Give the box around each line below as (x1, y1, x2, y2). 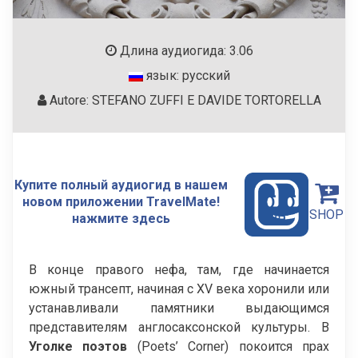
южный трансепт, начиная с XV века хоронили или (29, 280, 329, 296)
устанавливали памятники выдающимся (29, 300, 329, 316)
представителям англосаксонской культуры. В (29, 319, 329, 335)
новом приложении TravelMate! (22, 193, 220, 209)
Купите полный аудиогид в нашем (14, 177, 228, 193)
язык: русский (142, 68, 230, 84)
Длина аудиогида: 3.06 (116, 43, 253, 59)
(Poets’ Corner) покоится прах (127, 338, 330, 354)
